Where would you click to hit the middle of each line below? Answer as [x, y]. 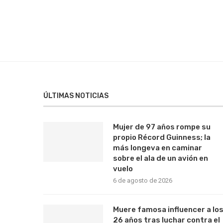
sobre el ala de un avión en [161, 158]
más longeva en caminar [158, 148]
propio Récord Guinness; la [162, 137]
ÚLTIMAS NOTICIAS [76, 96]
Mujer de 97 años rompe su [162, 127]
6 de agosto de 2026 [143, 180]
